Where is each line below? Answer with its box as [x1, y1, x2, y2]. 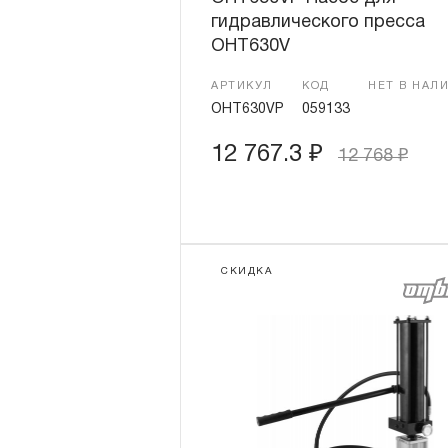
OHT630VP [211, 103, 284, 116]
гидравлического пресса [211, 14, 425, 31]
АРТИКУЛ [211, 81, 273, 91]
